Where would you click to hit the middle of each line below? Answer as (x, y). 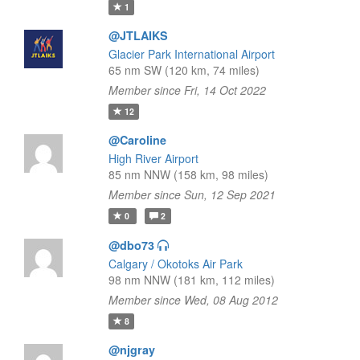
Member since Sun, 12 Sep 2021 (192, 194)
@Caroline (137, 140)
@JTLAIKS (138, 35)
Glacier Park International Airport (191, 54)
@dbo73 (131, 245)
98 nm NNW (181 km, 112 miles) (191, 280)
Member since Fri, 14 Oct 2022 (187, 90)
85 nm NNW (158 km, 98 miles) (188, 174)
